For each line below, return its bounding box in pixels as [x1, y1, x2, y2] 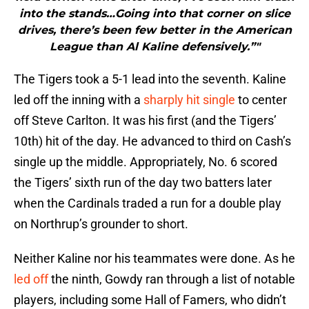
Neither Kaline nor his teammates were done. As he [14, 251, 295, 266]
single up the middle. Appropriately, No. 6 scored [14, 154, 277, 170]
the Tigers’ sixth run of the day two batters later [14, 175, 272, 190]
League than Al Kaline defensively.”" [49, 40, 260, 54]
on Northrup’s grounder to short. [14, 217, 188, 232]
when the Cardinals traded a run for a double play [14, 196, 281, 211]
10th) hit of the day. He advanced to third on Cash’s [14, 134, 291, 149]
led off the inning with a [14, 92, 143, 108]
